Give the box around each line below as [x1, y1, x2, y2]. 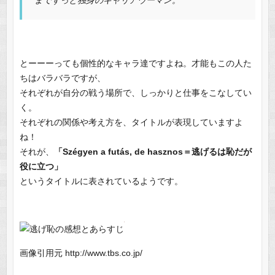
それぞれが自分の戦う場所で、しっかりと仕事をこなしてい [19, 88, 252, 98]
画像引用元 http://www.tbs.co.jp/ [19, 248, 142, 258]
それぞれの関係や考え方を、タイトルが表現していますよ [19, 117, 243, 128]
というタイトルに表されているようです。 [19, 176, 183, 187]
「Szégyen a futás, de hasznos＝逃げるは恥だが [53, 147, 252, 157]
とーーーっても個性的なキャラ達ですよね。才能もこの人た [19, 58, 252, 69]
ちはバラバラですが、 [19, 73, 106, 83]
